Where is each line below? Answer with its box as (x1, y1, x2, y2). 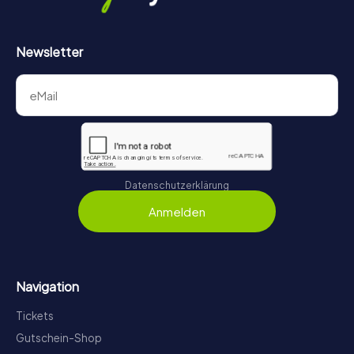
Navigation (16, 277, 79, 295)
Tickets (16, 308, 54, 322)
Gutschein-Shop (16, 330, 102, 345)
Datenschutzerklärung (125, 179, 229, 192)
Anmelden (149, 203, 205, 219)
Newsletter (16, 43, 83, 61)
